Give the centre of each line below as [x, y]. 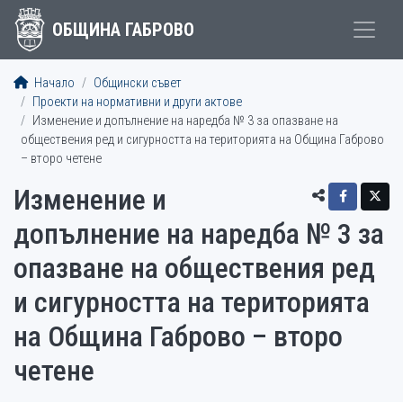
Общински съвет [138, 83]
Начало [53, 83]
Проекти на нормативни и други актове [137, 102]
